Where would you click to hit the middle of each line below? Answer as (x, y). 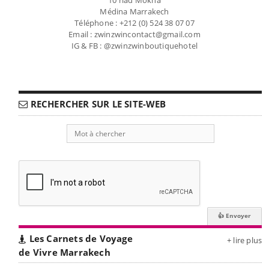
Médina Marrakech (134, 11)
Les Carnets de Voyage (80, 238)
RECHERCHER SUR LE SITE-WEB (97, 104)
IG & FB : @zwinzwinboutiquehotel (134, 45)
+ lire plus (245, 240)
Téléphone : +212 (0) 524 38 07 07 (134, 23)
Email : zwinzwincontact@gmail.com (134, 34)
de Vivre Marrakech (65, 252)
